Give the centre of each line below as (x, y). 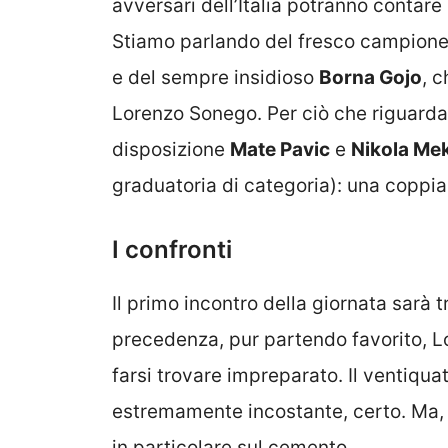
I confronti (172, 249)
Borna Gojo (370, 78)
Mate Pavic (280, 150)
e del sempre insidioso (215, 78)
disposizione (171, 150)
